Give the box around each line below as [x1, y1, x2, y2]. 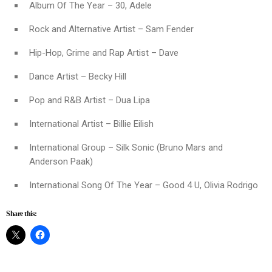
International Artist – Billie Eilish [29, 118, 154, 129]
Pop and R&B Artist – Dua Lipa [29, 94, 150, 106]
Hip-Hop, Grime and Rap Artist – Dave [29, 47, 178, 58]
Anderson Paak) [29, 155, 93, 167]
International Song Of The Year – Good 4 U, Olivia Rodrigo [29, 179, 258, 191]
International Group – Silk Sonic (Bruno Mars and [29, 141, 223, 153]
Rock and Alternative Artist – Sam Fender [29, 23, 194, 35]
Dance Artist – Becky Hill [29, 70, 126, 82]
